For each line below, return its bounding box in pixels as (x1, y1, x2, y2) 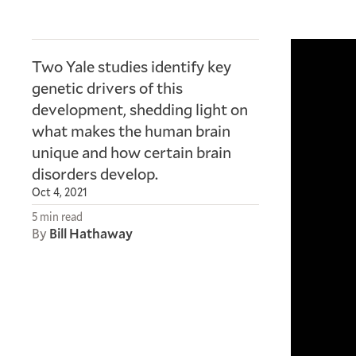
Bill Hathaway (49, 224, 133, 242)
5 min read (32, 209, 83, 224)
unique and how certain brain (32, 141, 231, 162)
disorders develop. (32, 163, 158, 184)
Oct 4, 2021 (32, 184, 87, 199)
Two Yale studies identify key (32, 56, 231, 76)
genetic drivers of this (32, 77, 183, 98)
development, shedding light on (32, 99, 248, 119)
